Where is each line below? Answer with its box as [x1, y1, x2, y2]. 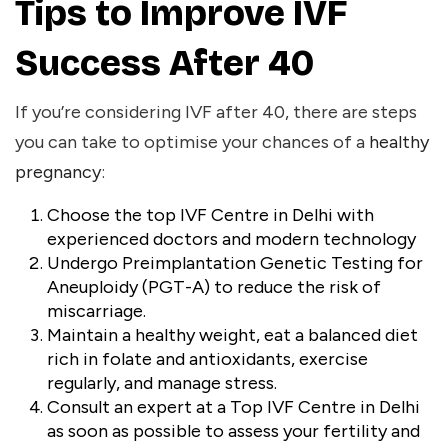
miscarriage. [47, 300, 150, 323]
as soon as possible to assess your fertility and [47, 420, 420, 443]
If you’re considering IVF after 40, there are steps [15, 101, 417, 124]
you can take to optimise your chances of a [15, 131, 369, 154]
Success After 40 [15, 42, 314, 86]
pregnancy [15, 161, 101, 184]
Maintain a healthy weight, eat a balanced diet [47, 324, 418, 347]
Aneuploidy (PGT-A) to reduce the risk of [47, 276, 381, 299]
